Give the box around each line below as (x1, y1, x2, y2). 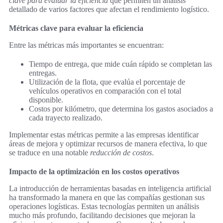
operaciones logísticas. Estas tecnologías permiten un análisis (9, 202, 199, 211)
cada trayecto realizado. (29, 113, 103, 122)
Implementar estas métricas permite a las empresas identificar (9, 130, 199, 139)
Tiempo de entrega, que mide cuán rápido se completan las (29, 59, 212, 68)
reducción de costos (90, 148, 152, 157)
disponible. (29, 95, 63, 104)
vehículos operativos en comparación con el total (29, 86, 181, 95)
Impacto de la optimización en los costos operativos (9, 167, 179, 176)
